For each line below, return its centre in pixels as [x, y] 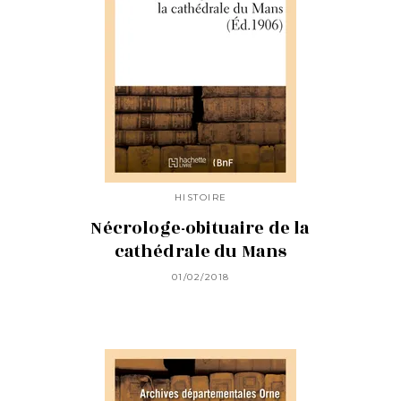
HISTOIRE [200, 198]
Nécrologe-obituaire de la [200, 228]
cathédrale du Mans [200, 251]
